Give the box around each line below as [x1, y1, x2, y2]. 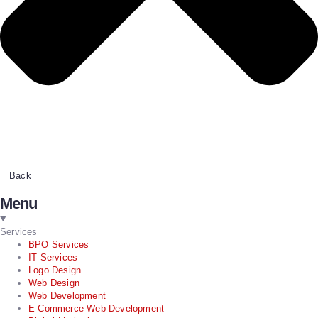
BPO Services [28, 238, 89, 250]
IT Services [28, 251, 78, 263]
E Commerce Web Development [28, 302, 165, 314]
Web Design [28, 277, 79, 288]
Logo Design [28, 264, 82, 275]
